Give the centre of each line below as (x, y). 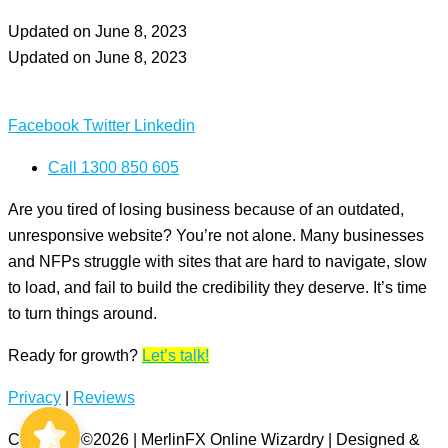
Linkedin (164, 125)
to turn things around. (82, 313)
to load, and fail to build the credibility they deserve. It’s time (217, 287)
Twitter (106, 125)
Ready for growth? (75, 355)
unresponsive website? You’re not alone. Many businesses (216, 235)
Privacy (34, 397)
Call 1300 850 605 (113, 167)
